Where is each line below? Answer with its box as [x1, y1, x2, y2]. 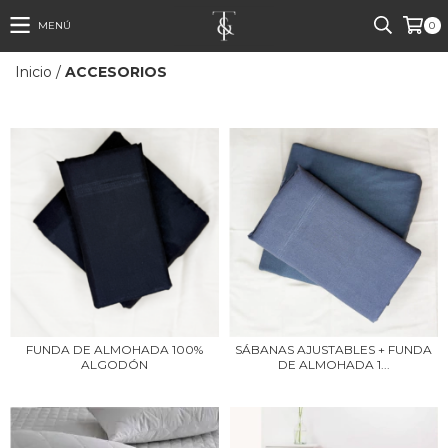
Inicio [15, 63, 52, 81]
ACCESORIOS [65, 63, 167, 81]
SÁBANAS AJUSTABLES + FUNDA [235, 342, 432, 357]
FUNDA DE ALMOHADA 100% [26, 342, 203, 357]
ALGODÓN [81, 357, 148, 372]
